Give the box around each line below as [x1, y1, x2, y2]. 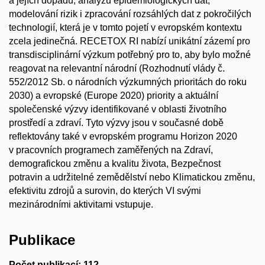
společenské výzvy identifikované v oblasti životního [9, 104, 227, 114]
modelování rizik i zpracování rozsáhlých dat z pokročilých [9, 9, 251, 19]
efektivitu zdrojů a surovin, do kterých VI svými [9, 186, 201, 196]
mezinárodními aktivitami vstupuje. [9, 199, 153, 209]
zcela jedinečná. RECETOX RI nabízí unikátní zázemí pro [9, 36, 250, 46]
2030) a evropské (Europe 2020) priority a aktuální [9, 91, 218, 101]
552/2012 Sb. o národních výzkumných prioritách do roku [9, 77, 247, 87]
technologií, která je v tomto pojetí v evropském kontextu [9, 22, 242, 33]
